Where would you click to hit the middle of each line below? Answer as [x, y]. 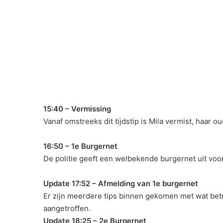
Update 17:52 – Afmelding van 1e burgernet [121, 184]
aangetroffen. [67, 209]
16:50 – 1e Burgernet [81, 146]
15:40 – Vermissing [78, 109]
